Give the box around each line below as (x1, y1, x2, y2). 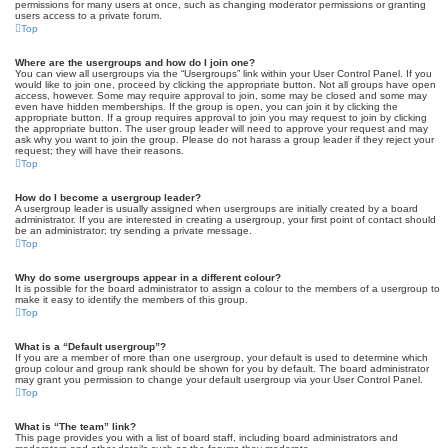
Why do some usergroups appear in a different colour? (15, 272, 281, 283)
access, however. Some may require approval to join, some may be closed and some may (15, 90, 427, 101)
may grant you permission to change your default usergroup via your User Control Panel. (15, 374, 423, 385)
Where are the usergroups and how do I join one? (15, 57, 255, 68)
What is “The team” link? (15, 421, 136, 432)
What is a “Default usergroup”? (15, 341, 166, 352)
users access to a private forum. (15, 10, 162, 21)
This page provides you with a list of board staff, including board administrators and (15, 432, 398, 443)
